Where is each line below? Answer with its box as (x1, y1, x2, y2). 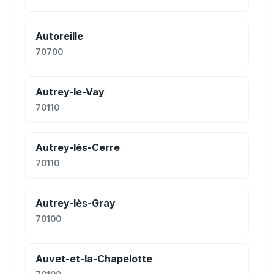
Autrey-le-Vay (35, 86, 105, 98)
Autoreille (35, 30, 83, 42)
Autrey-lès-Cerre (35, 141, 120, 154)
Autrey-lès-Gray (35, 197, 116, 209)
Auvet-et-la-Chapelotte (35, 253, 152, 265)
